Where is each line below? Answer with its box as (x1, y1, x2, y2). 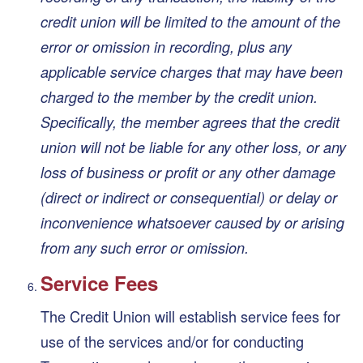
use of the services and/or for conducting (41, 330, 304, 352)
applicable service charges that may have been (41, 61, 343, 82)
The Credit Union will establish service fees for (41, 305, 340, 327)
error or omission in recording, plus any (41, 36, 292, 57)
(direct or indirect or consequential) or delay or (41, 186, 337, 207)
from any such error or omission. (41, 237, 249, 258)
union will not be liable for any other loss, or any (41, 136, 346, 157)
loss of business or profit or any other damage (41, 161, 335, 182)
